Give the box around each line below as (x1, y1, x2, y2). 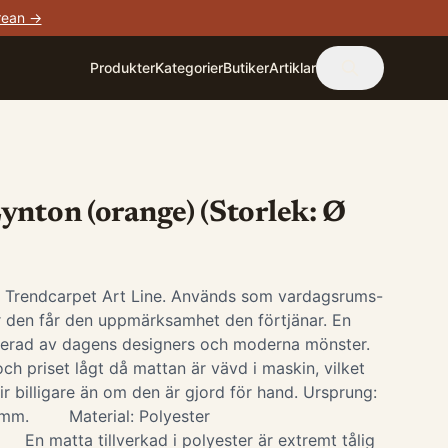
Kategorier (155, 59, 223, 76)
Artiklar (269, 59, 316, 76)
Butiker (223, 59, 269, 76)
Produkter (90, 59, 155, 76)
